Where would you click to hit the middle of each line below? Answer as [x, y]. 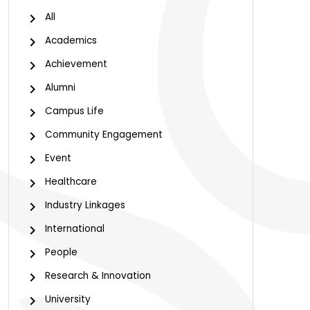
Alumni [60, 88]
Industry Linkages [85, 205]
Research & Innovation [98, 276]
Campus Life [74, 111]
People [61, 252]
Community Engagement [104, 135]
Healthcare [71, 182]
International [75, 229]
